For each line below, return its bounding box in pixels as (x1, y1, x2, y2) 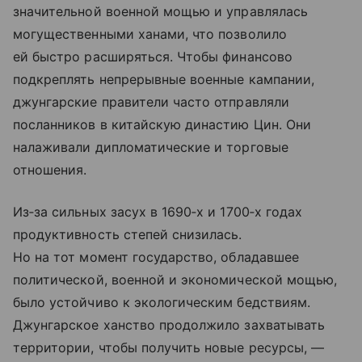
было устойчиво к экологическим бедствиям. (13, 294, 310, 311)
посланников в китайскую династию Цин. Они (13, 116, 311, 133)
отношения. (13, 162, 87, 179)
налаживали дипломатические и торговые (13, 139, 288, 156)
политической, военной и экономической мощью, (13, 271, 338, 288)
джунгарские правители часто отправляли (13, 94, 289, 111)
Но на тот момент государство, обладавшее (13, 249, 299, 266)
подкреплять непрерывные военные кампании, (13, 71, 314, 88)
